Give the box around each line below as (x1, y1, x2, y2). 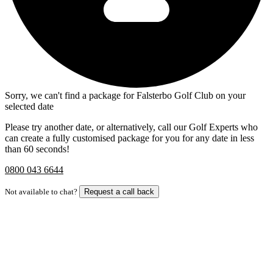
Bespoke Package (10, 218, 78, 229)
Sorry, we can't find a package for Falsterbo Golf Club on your (5, 90, 246, 101)
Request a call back (84, 187, 154, 197)
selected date (5, 101, 54, 112)
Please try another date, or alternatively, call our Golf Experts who (5, 122, 258, 133)
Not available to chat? (5, 187, 79, 197)
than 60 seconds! (5, 144, 69, 155)
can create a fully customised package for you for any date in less (5, 133, 254, 144)
